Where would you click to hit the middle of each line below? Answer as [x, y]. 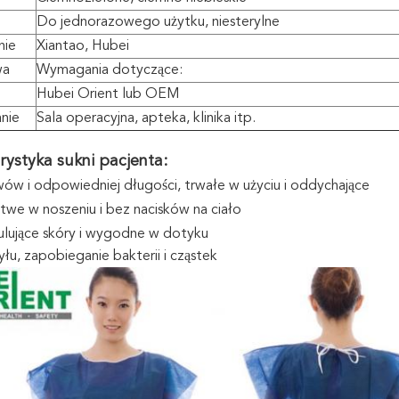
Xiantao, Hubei [83, 46]
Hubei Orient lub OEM [108, 94]
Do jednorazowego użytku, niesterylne [158, 22]
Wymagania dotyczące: [110, 70]
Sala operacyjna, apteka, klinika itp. [146, 118]
